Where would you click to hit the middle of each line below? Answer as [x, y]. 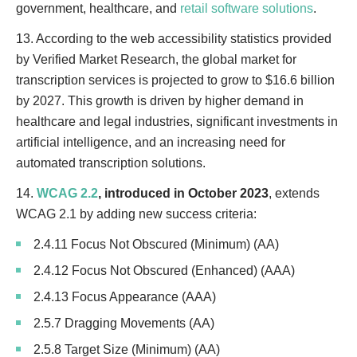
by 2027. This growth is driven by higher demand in [160, 101]
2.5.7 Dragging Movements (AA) [124, 323]
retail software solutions [247, 8]
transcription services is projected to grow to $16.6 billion [175, 80]
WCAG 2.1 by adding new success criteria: [136, 214]
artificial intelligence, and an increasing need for [151, 142]
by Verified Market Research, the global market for [156, 59]
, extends [294, 193]
